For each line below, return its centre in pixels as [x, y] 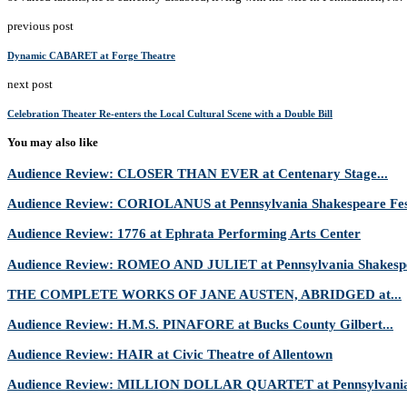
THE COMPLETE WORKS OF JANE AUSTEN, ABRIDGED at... [204, 293]
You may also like [53, 142]
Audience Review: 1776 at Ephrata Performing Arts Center [184, 233]
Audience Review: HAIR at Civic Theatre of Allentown [170, 354]
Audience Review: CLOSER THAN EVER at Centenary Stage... [198, 174]
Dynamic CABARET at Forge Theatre [91, 55]
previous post [40, 25]
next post [30, 84]
